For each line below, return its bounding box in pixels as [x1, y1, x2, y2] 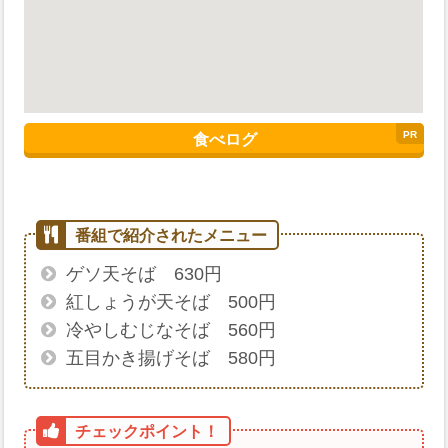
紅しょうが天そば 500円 [66, 292, 277, 313]
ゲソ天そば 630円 [66, 264, 223, 285]
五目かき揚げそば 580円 [66, 348, 277, 369]
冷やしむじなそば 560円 [66, 320, 277, 341]
